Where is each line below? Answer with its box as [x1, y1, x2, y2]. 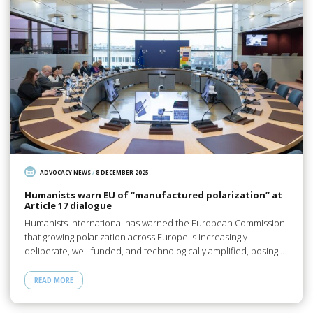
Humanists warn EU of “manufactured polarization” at [24, 189, 282, 202]
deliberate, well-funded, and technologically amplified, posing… [24, 244, 284, 257]
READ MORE [34, 275, 73, 285]
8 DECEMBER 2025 [96, 168, 150, 176]
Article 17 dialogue [24, 199, 112, 212]
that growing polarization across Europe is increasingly [24, 230, 247, 243]
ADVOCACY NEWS [40, 168, 92, 176]
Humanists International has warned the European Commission [24, 216, 285, 229]
